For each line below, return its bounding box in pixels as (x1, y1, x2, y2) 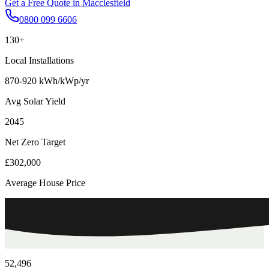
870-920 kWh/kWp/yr (5, 75, 89, 86)
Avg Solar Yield (5, 95, 65, 106)
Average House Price (5, 177, 85, 188)
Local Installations (5, 55, 74, 65)
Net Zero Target (5, 136, 65, 147)
